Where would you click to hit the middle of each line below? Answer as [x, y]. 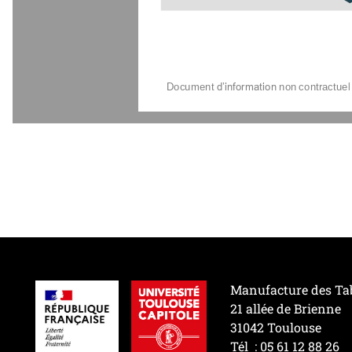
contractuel [324, 86]
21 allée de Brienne [286, 308]
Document [190, 86]
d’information [247, 86]
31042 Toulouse [276, 327]
